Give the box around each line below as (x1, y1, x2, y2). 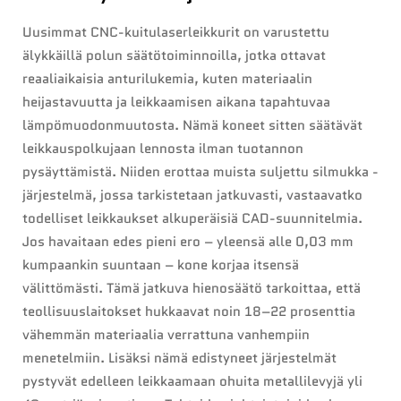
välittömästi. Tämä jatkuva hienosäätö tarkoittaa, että (22, 278, 361, 299)
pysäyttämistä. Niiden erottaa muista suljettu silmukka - (22, 162, 379, 183)
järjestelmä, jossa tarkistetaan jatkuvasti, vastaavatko (22, 185, 363, 206)
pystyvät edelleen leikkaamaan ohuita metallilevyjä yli (22, 371, 363, 392)
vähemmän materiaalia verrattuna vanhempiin (22, 325, 310, 346)
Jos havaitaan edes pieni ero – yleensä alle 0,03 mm (22, 232, 354, 252)
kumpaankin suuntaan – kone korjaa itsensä (22, 255, 299, 276)
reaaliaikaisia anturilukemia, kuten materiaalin (22, 69, 312, 90)
